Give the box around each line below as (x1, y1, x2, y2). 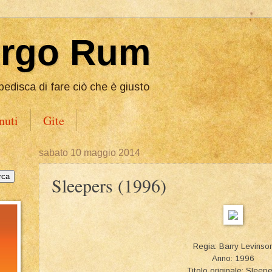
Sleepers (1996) (52, 173, 166, 197)
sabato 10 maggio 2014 (39, 148, 140, 158)
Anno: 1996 (212, 253, 254, 263)
